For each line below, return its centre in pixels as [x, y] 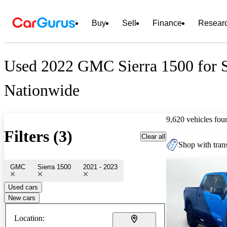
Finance [167, 23]
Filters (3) [38, 137]
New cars [22, 198]
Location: [29, 218]
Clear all [153, 136]
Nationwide [42, 90]
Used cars [23, 187]
